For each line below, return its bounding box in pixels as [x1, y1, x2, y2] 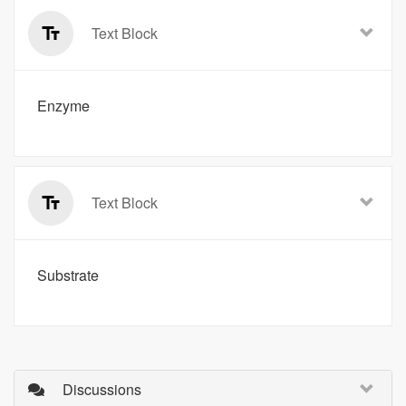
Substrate [37, 264, 99, 285]
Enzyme [37, 94, 90, 116]
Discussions [59, 378, 141, 400]
